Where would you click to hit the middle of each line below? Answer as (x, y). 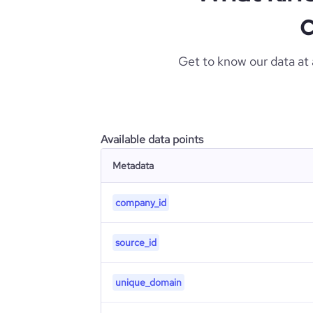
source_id (136, 242)
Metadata (133, 166)
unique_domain (148, 282)
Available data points (152, 139)
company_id (141, 203)
